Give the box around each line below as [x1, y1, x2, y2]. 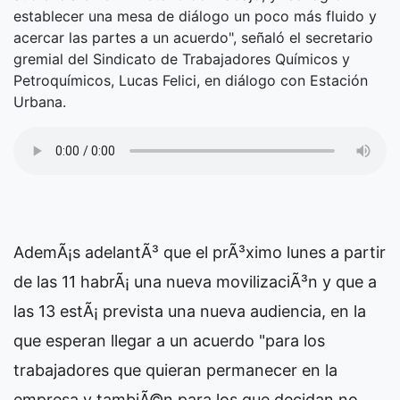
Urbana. [13, 93, 66, 112]
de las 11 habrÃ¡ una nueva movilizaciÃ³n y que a [13, 272, 377, 292]
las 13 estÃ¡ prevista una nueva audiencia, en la [13, 302, 366, 321]
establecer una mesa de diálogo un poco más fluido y [13, 7, 377, 26]
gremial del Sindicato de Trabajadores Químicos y [13, 50, 350, 69]
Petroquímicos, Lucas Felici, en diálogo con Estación [13, 71, 368, 90]
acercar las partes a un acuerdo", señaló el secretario [13, 29, 373, 47]
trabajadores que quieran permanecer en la [13, 361, 337, 380]
